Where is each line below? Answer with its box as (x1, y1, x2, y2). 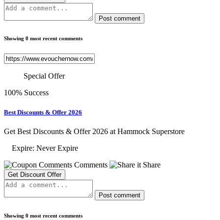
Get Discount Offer (8, 170, 61, 178)
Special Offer (24, 72, 65, 81)
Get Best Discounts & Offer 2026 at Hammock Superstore (4, 127, 185, 136)
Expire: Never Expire (4, 143, 78, 152)
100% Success (4, 88, 49, 97)
